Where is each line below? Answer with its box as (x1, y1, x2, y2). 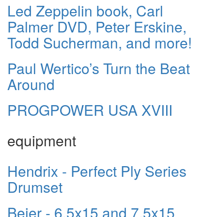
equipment (7, 129, 76, 151)
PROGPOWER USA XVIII (7, 99, 172, 120)
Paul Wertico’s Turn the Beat (7, 57, 190, 78)
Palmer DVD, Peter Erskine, (7, 15, 186, 37)
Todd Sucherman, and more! (7, 31, 192, 53)
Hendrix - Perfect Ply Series (7, 160, 186, 181)
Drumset (7, 176, 62, 197)
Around (7, 73, 55, 94)
